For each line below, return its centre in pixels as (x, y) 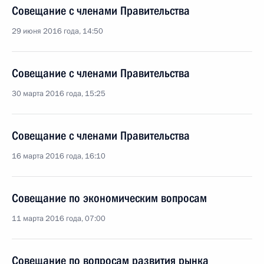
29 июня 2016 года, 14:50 (57, 31)
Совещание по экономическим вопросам (109, 198)
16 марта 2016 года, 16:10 (59, 156)
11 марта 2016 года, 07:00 (59, 219)
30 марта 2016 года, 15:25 (59, 94)
